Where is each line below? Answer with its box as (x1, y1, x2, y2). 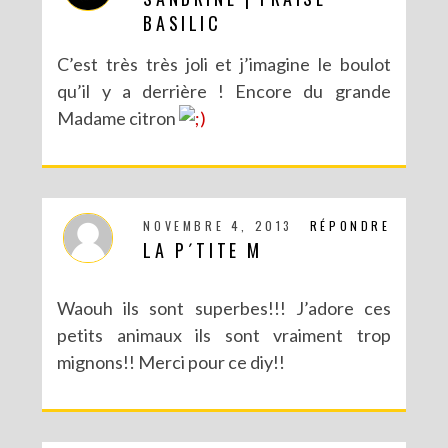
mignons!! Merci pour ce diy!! (57, 350, 286, 373)
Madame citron (57, 106, 180, 129)
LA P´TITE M (143, 236, 264, 263)
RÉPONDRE (309, 216, 391, 234)
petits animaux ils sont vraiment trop (57, 323, 391, 346)
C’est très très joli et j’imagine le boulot (57, 52, 391, 75)
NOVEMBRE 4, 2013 (143, 216, 294, 234)
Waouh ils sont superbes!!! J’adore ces (57, 296, 391, 319)
